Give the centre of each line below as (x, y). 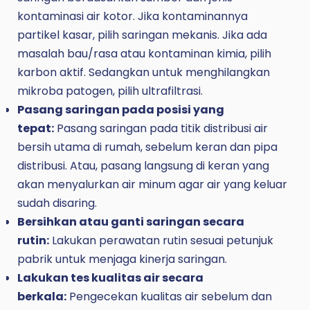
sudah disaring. (57, 203)
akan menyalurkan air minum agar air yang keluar (152, 185)
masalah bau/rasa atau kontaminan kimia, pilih (144, 54)
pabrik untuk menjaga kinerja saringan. (122, 259)
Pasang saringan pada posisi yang (120, 110)
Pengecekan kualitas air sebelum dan (169, 297)
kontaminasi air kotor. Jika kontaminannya (132, 17)
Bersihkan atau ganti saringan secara (130, 222)
